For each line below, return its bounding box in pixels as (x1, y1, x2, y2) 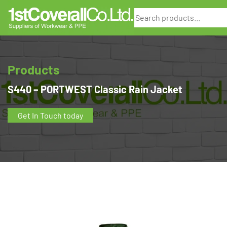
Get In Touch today (18, 110, 83, 121)
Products (8, 62, 60, 78)
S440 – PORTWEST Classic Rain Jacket (8, 83, 182, 96)
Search (134, 8, 160, 18)
